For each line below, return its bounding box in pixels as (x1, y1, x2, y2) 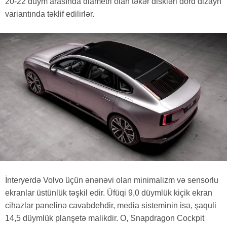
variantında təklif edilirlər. (5, 9, 94, 18)
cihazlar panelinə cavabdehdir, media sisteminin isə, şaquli (5, 201, 216, 210)
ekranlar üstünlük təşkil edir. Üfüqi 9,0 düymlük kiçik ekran (5, 188, 212, 198)
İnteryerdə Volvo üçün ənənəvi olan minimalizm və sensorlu (5, 176, 218, 185)
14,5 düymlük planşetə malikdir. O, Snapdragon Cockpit (5, 214, 204, 223)
